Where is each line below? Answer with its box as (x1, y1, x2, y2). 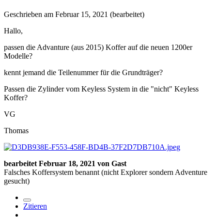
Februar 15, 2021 (55, 10, 108, 19)
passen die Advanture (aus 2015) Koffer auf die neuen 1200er (4, 43, 192, 52)
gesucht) (4, 177, 30, 186)
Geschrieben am (4, 10, 55, 19)
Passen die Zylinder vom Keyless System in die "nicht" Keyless (4, 85, 199, 93)
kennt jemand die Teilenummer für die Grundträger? (4, 68, 163, 77)
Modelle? (4, 52, 32, 61)
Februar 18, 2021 (39, 159, 95, 168)
